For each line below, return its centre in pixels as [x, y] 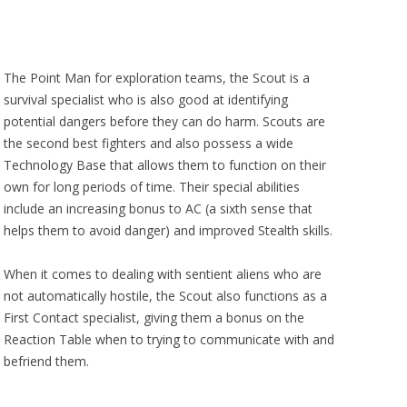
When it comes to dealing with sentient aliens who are [163, 274]
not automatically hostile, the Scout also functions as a [165, 296]
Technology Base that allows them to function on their [165, 165]
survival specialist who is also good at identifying [146, 100]
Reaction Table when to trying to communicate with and [169, 340]
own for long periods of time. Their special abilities [152, 187]
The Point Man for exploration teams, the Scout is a [157, 78]
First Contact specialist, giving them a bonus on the [154, 318]
